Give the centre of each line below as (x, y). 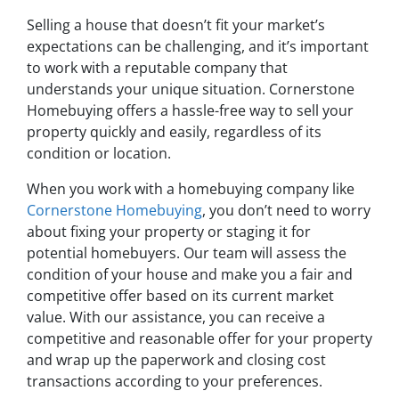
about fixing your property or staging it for (169, 232)
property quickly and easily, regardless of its (174, 132)
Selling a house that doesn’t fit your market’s (176, 25)
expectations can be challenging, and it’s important (198, 46)
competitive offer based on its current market (180, 296)
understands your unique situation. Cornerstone (191, 89)
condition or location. (99, 153)
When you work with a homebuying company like (191, 189)
